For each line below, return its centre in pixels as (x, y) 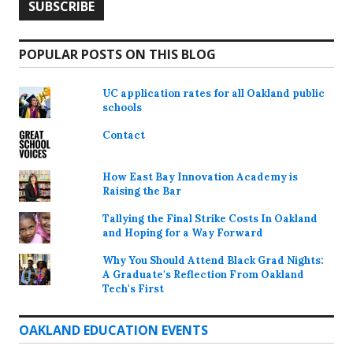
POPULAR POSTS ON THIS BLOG (117, 54)
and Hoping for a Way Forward (183, 232)
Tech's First (134, 288)
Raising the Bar (142, 191)
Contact (124, 135)
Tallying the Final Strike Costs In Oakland (210, 218)
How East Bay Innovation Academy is (201, 176)
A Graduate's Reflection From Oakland (204, 274)
